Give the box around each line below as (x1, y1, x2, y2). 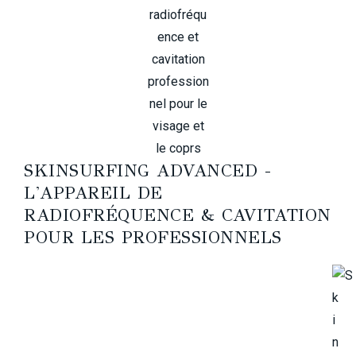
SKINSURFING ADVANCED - (24, 160, 271, 181)
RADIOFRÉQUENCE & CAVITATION (24, 204, 331, 226)
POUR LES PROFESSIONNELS (24, 226, 282, 248)
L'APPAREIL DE (24, 182, 163, 203)
